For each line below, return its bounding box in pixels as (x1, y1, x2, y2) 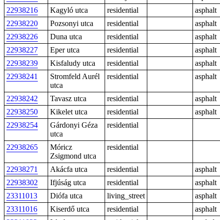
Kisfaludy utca (50, 59, 95, 67)
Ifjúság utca (50, 178, 86, 187)
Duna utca (50, 32, 82, 41)
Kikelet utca (50, 108, 87, 116)
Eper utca (50, 46, 80, 54)
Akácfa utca (50, 165, 87, 173)
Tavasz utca (50, 94, 86, 103)
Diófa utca (50, 192, 82, 200)
